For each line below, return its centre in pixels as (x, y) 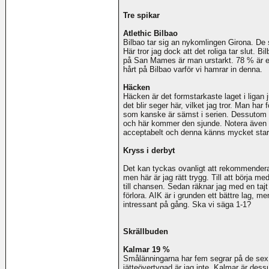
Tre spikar (141, 16)
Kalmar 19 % (147, 250)
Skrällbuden (146, 232)
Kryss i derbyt (149, 151)
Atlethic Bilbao (150, 34)
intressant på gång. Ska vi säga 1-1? (187, 205)
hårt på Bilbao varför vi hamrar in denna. (193, 70)
